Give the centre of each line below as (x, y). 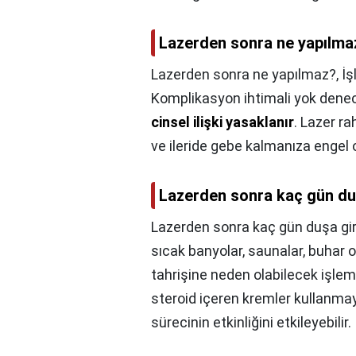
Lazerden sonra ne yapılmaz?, (246, 75)
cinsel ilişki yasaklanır (222, 122)
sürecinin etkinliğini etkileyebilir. (251, 323)
